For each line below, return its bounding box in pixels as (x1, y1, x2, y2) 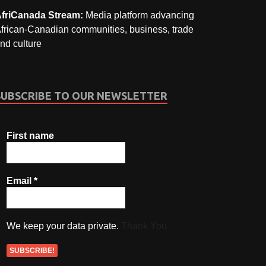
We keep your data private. (7, 220, 122, 231)
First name (7, 130, 55, 141)
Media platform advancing (85, 9, 195, 20)
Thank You (121, 220, 167, 231)
